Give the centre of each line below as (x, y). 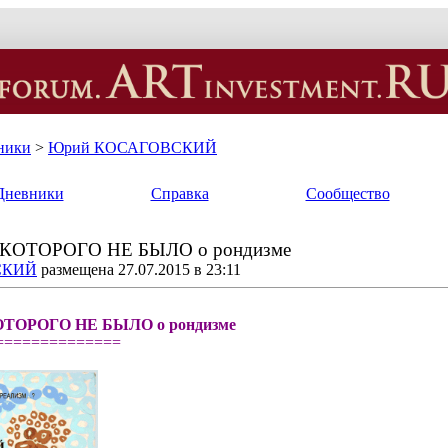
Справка (179, 193)
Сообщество (347, 193)
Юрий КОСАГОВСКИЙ (132, 147)
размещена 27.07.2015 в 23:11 (139, 269)
